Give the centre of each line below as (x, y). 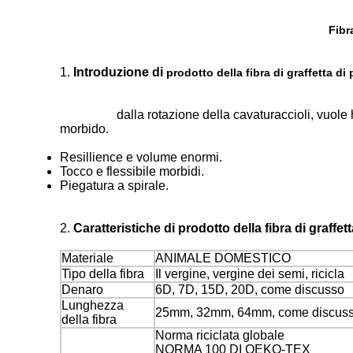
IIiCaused (87, 115)
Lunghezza (93, 305)
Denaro (82, 290)
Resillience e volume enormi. (141, 157)
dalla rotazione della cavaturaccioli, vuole (232, 115)
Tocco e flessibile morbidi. (132, 171)
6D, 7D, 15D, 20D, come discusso (250, 290)
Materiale (87, 258)
